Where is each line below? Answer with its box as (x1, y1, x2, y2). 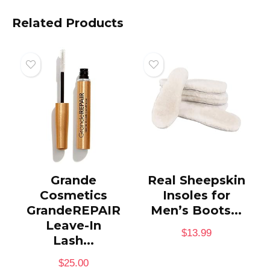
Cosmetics (39, 188, 107, 203)
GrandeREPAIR (26, 203, 121, 218)
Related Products (12, 16, 124, 31)
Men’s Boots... (151, 203, 242, 218)
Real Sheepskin (147, 173, 245, 188)
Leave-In (45, 218, 101, 233)
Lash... (52, 233, 94, 248)
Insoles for (162, 188, 230, 203)
